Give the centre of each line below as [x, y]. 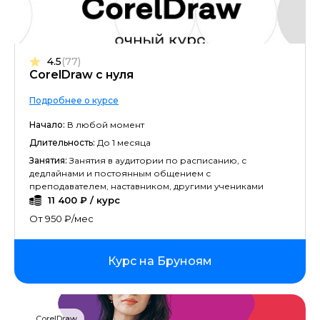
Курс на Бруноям [160, 261]
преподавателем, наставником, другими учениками [146, 186]
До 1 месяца [123, 142]
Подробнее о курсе [74, 100]
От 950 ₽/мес [61, 219]
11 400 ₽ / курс [84, 200]
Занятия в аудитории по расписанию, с [157, 160]
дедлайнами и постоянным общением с [120, 173]
